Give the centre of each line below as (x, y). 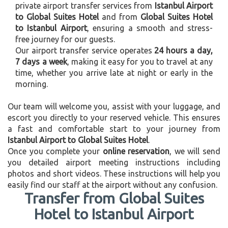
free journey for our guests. (65, 39)
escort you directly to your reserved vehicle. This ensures (114, 117)
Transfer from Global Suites (114, 198)
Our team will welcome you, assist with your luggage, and (114, 106)
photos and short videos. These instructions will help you (114, 173)
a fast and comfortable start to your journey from (114, 129)
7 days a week (41, 61)
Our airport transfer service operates (85, 50)
